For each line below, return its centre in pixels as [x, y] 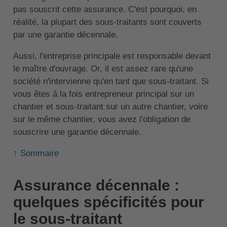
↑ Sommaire [36, 154]
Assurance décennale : [96, 185]
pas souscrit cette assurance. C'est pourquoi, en [105, 10]
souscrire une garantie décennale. [77, 132]
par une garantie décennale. [65, 35]
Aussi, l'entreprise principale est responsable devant [112, 56]
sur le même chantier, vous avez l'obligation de [102, 120]
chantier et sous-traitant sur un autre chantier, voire [110, 107]
